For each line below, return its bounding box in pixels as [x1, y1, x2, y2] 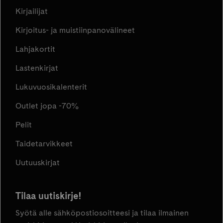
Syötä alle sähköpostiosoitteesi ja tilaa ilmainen [15, 208, 189, 218]
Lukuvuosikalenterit [15, 82, 87, 92]
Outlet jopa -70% [15, 101, 79, 111]
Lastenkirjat [15, 63, 58, 73]
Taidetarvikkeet [15, 139, 73, 148]
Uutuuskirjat [15, 158, 60, 167]
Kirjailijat [15, 6, 48, 16]
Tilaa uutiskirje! [15, 190, 81, 202]
